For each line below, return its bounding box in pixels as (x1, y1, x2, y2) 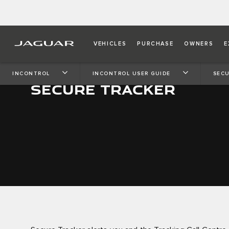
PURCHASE (137, 41, 174, 47)
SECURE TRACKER (31, 79, 175, 99)
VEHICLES (94, 41, 127, 47)
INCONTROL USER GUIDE (92, 71, 171, 76)
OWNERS (184, 41, 214, 47)
